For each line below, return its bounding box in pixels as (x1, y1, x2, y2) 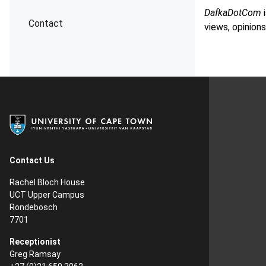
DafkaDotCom (204, 7, 261, 18)
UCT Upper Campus (9, 190, 84, 199)
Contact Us (9, 156, 55, 165)
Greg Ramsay (9, 249, 61, 259)
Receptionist (9, 237, 61, 246)
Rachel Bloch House (9, 178, 85, 187)
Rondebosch (9, 202, 58, 212)
